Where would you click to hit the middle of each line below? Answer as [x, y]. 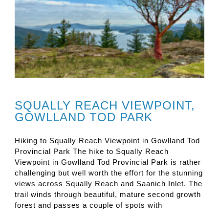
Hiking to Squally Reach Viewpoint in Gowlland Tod [107, 140]
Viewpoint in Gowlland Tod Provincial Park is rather [108, 162]
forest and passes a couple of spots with [88, 205]
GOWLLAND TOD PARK [84, 117]
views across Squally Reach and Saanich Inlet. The [109, 183]
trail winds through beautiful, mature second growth [108, 194]
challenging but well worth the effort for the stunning [109, 173]
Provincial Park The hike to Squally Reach [92, 151]
